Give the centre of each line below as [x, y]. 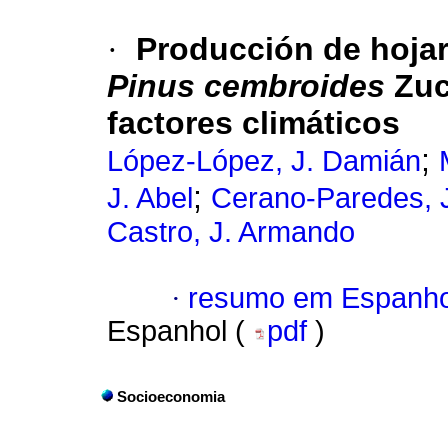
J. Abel [150, 198]
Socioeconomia [171, 397]
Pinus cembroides [246, 86]
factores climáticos [253, 123]
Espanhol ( [180, 331]
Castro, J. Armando [231, 232]
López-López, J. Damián [264, 161]
